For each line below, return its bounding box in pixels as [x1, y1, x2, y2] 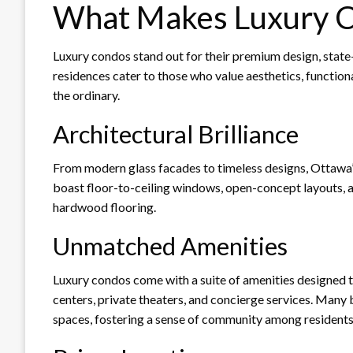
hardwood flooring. [53, 199, 156, 214]
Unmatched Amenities [53, 230, 288, 261]
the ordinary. [53, 87, 120, 102]
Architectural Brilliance [53, 118, 299, 149]
